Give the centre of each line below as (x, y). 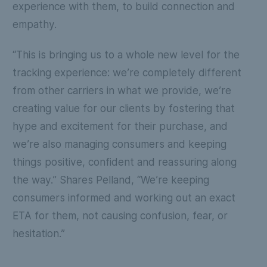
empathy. (34, 24)
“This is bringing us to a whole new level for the (126, 54)
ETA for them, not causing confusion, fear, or (120, 215)
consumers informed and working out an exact (124, 197)
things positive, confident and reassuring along (124, 162)
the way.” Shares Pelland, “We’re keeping (111, 179)
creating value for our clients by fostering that (123, 108)
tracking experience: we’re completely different (127, 72)
